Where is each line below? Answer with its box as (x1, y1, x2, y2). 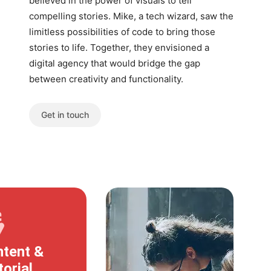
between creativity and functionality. (29, 73, 183, 85)
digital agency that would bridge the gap (29, 57, 200, 69)
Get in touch (41, 109, 89, 120)
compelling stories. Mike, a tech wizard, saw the (29, 10, 233, 22)
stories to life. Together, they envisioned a (29, 42, 209, 53)
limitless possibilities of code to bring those (29, 26, 215, 38)
